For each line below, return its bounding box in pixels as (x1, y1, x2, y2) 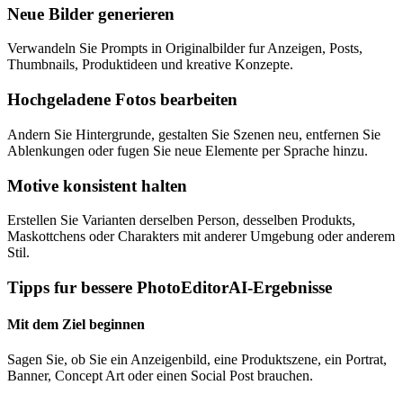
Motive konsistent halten (7, 175, 187, 195)
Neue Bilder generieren (7, 4, 175, 23)
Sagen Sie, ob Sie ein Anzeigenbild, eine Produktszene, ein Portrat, (7, 352, 387, 368)
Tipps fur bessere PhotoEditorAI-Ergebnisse (7, 277, 332, 297)
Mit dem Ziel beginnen (7, 317, 145, 333)
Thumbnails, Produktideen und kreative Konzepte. (7, 57, 293, 73)
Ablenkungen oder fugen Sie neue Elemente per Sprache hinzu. (7, 142, 368, 158)
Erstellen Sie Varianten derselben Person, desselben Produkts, (7, 212, 355, 228)
